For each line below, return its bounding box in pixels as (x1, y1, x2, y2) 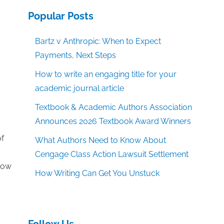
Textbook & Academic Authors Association (35, 102, 192, 112)
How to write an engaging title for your (35, 69, 177, 79)
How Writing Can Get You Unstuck (35, 168, 160, 178)
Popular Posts (28, 10, 93, 22)
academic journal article (35, 83, 124, 93)
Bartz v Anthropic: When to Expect (35, 36, 161, 46)
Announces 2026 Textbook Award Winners (35, 116, 191, 126)
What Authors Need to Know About (35, 135, 166, 145)
